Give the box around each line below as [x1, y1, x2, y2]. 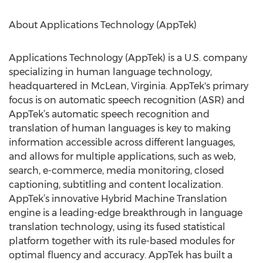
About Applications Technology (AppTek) [9, 19, 197, 31]
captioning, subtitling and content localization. [9, 179, 223, 190]
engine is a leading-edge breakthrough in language [9, 207, 242, 218]
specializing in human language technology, [9, 66, 212, 77]
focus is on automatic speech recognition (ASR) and [9, 95, 245, 106]
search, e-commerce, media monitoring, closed [9, 165, 224, 176]
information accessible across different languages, [9, 137, 235, 148]
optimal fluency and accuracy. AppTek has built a [9, 249, 232, 261]
